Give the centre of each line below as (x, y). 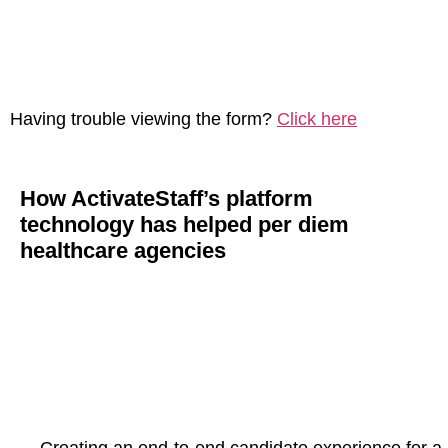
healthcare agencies (123, 250)
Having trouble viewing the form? (143, 119)
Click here (317, 119)
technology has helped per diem (184, 224)
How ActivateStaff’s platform (166, 198)
